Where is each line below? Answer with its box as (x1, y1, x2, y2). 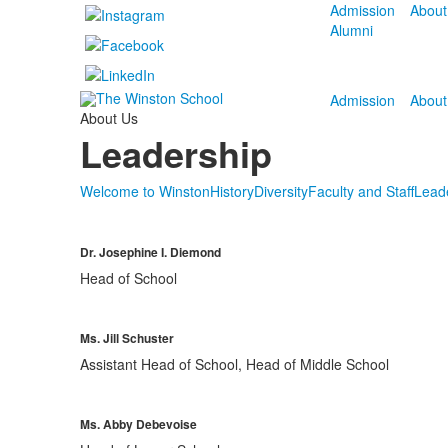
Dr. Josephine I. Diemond (79, 243, 221, 261)
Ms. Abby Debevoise (79, 415, 197, 433)
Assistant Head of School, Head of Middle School (79, 354, 389, 374)
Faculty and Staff (307, 181, 414, 201)
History (209, 181, 254, 201)
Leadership (79, 127, 272, 179)
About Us (79, 108, 138, 128)
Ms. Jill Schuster (79, 329, 174, 347)
